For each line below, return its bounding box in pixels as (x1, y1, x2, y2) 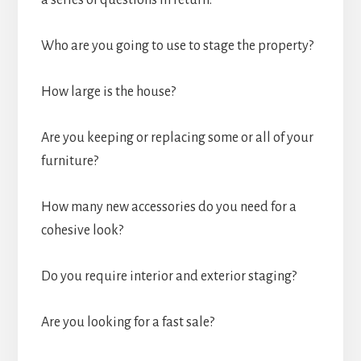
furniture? (40, 154, 98, 169)
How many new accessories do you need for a (40, 200, 297, 215)
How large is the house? (40, 85, 176, 100)
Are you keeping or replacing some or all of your (40, 131, 313, 146)
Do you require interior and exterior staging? (40, 269, 297, 284)
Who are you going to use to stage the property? (40, 39, 313, 54)
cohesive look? (40, 223, 123, 239)
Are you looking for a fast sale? (40, 315, 214, 330)
